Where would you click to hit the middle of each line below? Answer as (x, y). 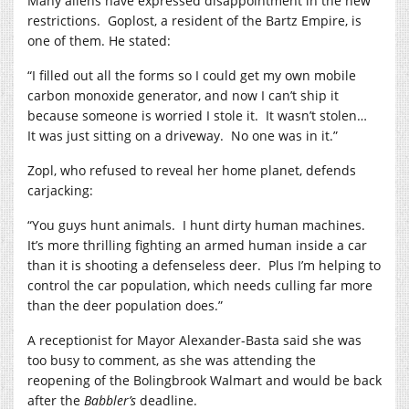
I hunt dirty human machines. (274, 225)
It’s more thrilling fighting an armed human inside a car (197, 245)
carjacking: (60, 190)
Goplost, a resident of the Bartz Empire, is (235, 20)
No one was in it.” (284, 135)
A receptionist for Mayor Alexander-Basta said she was (194, 340)
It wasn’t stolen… (316, 115)
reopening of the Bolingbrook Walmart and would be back (204, 380)
